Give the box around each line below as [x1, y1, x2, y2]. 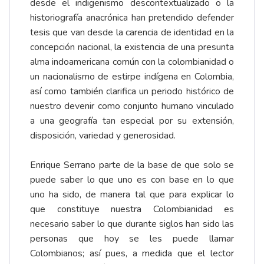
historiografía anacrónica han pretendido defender [30, 11, 234, 25]
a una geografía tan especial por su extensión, [30, 114, 234, 128]
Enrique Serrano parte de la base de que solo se [30, 159, 234, 172]
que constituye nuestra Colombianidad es [30, 203, 234, 216]
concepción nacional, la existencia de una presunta [30, 41, 234, 54]
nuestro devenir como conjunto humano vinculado [30, 100, 234, 113]
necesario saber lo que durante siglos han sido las [30, 217, 234, 231]
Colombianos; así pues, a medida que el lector [30, 247, 234, 260]
